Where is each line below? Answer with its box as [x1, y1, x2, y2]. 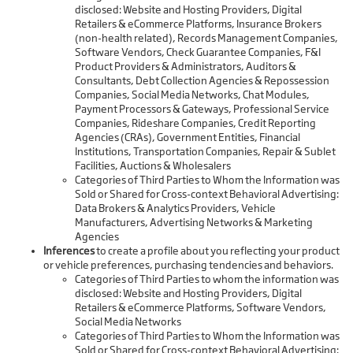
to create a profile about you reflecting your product [95, 244, 340, 258]
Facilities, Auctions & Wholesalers [75, 159, 231, 173]
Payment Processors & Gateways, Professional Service [75, 102, 329, 116]
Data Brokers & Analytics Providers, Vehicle [75, 202, 276, 215]
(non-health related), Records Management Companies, [75, 32, 338, 45]
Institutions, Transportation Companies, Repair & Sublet [75, 145, 336, 158]
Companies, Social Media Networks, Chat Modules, [75, 88, 310, 102]
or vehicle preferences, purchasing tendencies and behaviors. [43, 258, 333, 272]
